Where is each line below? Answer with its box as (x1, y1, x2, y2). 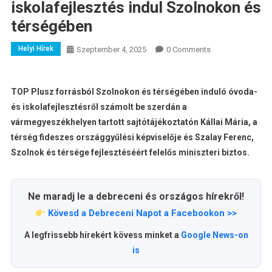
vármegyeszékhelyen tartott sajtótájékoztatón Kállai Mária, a (10, 117, 257, 127)
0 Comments (166, 45, 211, 55)
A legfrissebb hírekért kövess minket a (24, 230, 181, 240)
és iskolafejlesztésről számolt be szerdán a (10, 102, 187, 112)
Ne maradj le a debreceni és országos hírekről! (28, 191, 244, 203)
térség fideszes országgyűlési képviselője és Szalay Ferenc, (10, 132, 254, 143)
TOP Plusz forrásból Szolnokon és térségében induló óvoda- (10, 87, 257, 97)
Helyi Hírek (18, 44, 53, 53)
